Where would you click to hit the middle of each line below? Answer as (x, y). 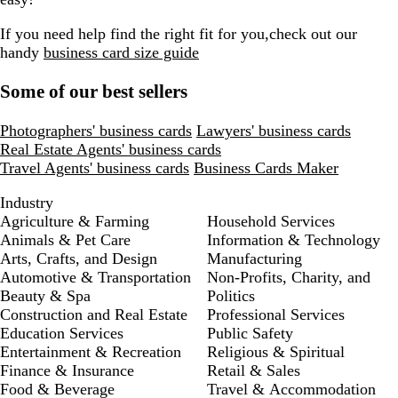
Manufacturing (255, 259)
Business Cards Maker (266, 168)
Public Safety (250, 334)
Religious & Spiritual (276, 352)
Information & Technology (294, 240)
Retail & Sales (254, 371)
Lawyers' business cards (274, 131)
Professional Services (276, 315)
